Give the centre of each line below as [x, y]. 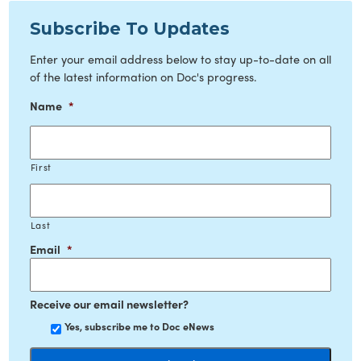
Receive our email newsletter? [109, 304]
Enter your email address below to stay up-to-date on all [180, 59]
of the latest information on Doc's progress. [143, 77]
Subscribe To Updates [129, 28]
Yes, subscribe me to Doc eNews [139, 327]
